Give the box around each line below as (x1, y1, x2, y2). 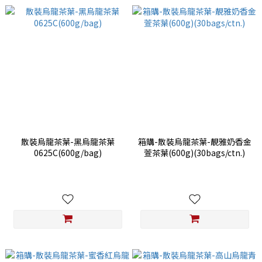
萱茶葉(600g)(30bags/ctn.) (144, 147, 245, 159)
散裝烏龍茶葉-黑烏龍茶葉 (20, 136, 115, 148)
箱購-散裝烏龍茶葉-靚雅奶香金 (137, 136, 251, 148)
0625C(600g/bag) (33, 147, 102, 159)
